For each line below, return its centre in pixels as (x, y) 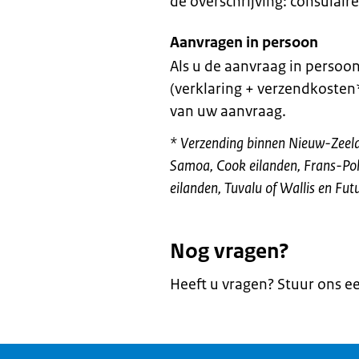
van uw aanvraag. (228, 111)
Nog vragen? (230, 251)
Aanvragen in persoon (244, 42)
